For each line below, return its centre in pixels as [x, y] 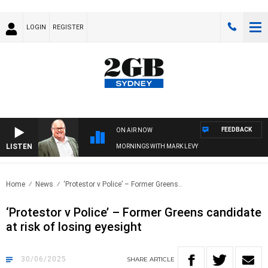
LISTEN [19, 147]
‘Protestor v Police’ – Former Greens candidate [134, 213]
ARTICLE [162, 260]
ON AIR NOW [134, 130]
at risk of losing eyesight [74, 227]
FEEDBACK [237, 130]
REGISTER [68, 27]
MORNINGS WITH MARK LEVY [157, 147]
